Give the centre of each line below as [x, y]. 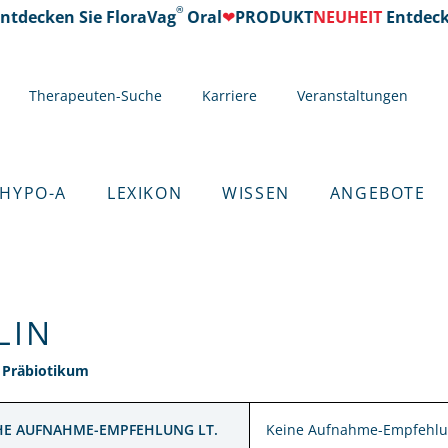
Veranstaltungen [352, 95]
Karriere [229, 95]
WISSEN [256, 193]
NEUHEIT [338, 17]
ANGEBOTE [377, 193]
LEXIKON [145, 193]
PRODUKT [264, 17]
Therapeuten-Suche [95, 95]
